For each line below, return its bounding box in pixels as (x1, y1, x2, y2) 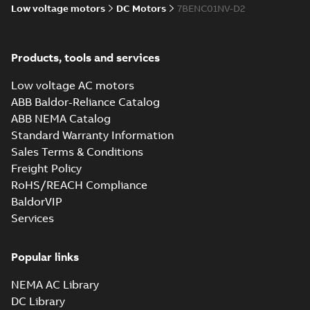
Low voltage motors (11, 2, 105, 15)
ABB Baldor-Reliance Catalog (11, 95, 160, 109)
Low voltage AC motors (11, 78, 134, 92)
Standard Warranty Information (11, 128, 174, 142)
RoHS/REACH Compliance (11, 178, 147, 192)
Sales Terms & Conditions (11, 145, 143, 158)
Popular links (11, 250, 79, 264)
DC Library (11, 294, 65, 308)
